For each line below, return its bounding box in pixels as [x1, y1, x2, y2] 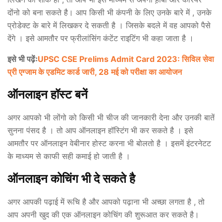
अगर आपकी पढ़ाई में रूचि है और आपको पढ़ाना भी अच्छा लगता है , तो [7, 197, 205, 207]
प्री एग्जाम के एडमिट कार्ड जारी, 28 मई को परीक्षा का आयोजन [7, 67, 182, 77]
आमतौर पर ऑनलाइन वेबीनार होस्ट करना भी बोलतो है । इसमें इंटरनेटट [7, 138, 211, 149]
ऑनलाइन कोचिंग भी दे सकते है [7, 171, 135, 186]
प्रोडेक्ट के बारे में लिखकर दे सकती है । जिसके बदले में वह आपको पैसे [7, 20, 211, 31]
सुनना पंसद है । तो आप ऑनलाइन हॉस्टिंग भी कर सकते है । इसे [7, 125, 193, 136]
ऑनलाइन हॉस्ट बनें [7, 87, 88, 102]
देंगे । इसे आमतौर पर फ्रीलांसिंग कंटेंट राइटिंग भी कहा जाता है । [7, 33, 194, 44]
